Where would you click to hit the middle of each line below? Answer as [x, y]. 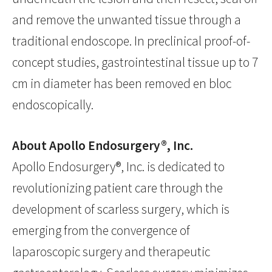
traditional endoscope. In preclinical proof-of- [131, 41]
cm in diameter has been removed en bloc [122, 84]
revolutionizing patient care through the [117, 188]
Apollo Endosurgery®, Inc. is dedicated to [118, 167]
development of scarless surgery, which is [121, 209]
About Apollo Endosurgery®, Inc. [103, 146]
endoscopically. [53, 105]
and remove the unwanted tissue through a [127, 20]
